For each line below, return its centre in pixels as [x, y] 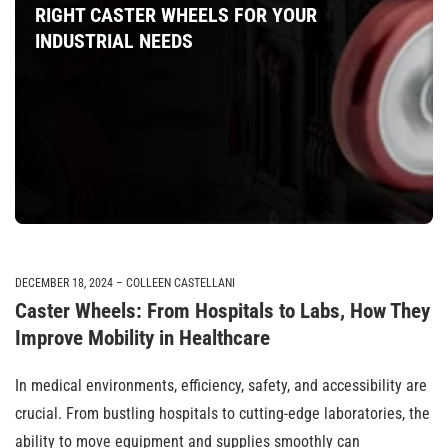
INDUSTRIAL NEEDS [114, 41]
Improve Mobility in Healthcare [142, 338]
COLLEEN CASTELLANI [180, 283]
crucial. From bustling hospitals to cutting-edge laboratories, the [222, 413]
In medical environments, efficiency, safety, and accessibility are [221, 385]
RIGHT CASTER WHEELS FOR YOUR [176, 15]
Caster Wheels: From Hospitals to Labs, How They [222, 311]
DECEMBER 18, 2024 [64, 283]
